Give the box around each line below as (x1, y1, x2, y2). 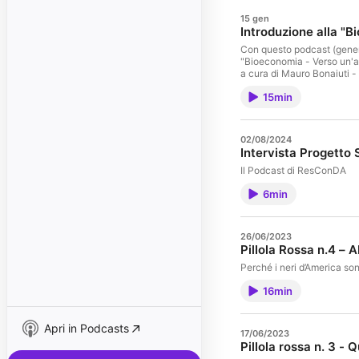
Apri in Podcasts (44, 321, 129, 335)
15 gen (240, 13, 269, 24)
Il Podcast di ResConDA (240, 164, 346, 176)
